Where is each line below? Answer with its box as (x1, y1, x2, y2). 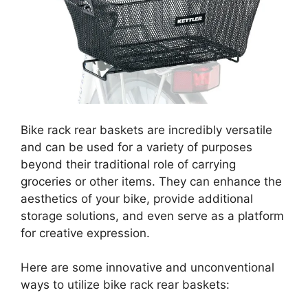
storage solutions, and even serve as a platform (21, 208, 284, 223)
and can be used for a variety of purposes (21, 140, 252, 154)
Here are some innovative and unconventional (21, 261, 274, 275)
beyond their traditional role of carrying (21, 157, 236, 171)
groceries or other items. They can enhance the (21, 174, 282, 188)
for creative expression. (21, 225, 150, 240)
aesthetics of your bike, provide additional (21, 191, 253, 206)
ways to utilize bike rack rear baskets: (21, 278, 230, 292)
